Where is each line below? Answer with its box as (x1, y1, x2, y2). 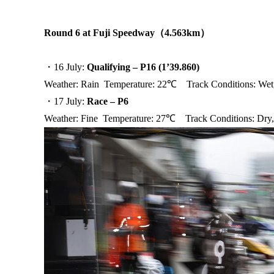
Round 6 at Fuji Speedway (44, 28, 155, 39)
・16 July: (44, 62, 87, 73)
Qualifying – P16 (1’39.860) (87, 62, 199, 73)
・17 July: (44, 96, 87, 107)
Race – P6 (87, 96, 128, 107)
